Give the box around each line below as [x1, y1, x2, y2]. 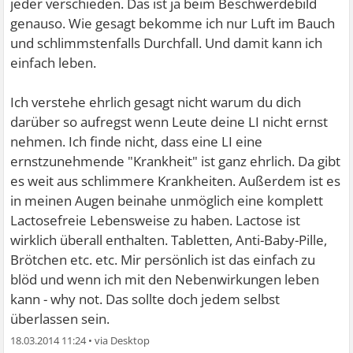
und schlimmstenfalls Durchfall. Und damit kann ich [10, 34, 323, 53]
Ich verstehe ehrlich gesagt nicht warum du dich [10, 93, 302, 112]
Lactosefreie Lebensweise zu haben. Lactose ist [10, 211, 301, 230]
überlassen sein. [10, 310, 110, 329]
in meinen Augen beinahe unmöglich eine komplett [10, 191, 324, 210]
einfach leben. [10, 54, 97, 72]
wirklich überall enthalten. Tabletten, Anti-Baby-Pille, [10, 231, 328, 250]
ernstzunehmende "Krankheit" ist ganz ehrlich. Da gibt [10, 152, 341, 171]
